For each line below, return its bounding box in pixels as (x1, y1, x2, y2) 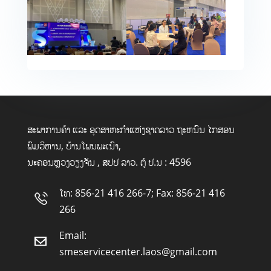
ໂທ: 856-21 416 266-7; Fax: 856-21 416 (59, 186, 225, 200)
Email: (59, 229, 87, 243)
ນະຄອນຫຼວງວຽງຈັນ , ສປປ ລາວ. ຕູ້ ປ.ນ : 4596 (27, 155, 191, 169)
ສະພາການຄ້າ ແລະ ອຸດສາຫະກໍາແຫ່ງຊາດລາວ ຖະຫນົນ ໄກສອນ (27, 123, 235, 137)
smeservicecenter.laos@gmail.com (59, 245, 217, 259)
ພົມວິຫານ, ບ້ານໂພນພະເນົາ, (27, 139, 121, 153)
